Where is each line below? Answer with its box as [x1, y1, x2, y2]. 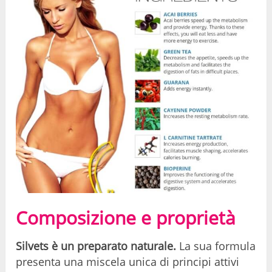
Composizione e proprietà [16, 205, 236, 230]
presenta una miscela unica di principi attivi [16, 254, 240, 269]
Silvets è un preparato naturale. [16, 238, 177, 253]
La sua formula [176, 238, 256, 253]
